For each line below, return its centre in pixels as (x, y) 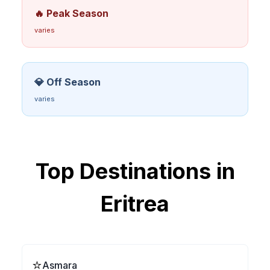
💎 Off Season (67, 82)
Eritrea (135, 204)
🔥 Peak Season (71, 13)
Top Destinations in (135, 171)
